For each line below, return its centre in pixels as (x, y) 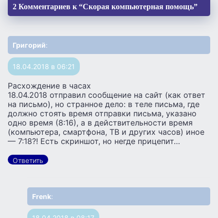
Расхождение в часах (49, 85)
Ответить (28, 160)
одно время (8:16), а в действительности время (100, 122)
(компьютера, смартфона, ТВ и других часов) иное (106, 132)
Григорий (29, 45)
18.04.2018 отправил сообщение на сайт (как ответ (107, 95)
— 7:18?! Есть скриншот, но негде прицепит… (94, 141)
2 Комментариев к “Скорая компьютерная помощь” (105, 6)
